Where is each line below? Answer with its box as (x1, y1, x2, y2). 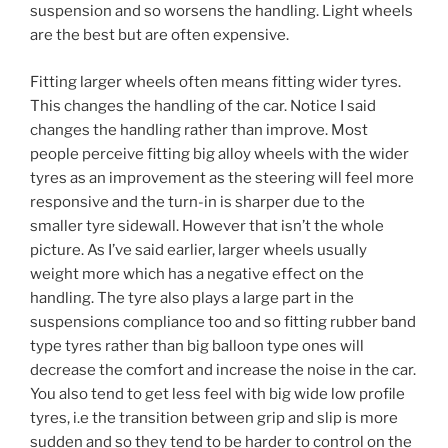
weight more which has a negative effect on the (30, 264, 364, 283)
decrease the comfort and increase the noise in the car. (30, 360, 416, 379)
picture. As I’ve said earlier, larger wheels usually (30, 240, 367, 259)
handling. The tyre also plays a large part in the (30, 288, 354, 307)
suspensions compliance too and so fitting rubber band (30, 312, 416, 331)
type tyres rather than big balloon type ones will (30, 336, 364, 355)
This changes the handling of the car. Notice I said (30, 96, 376, 115)
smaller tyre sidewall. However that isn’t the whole (30, 216, 384, 235)
